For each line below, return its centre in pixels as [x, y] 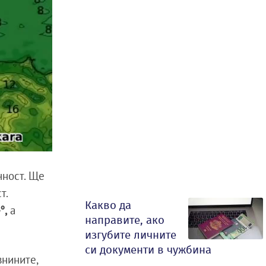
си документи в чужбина [148, 250]
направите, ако [125, 220]
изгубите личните [131, 235]
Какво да [108, 205]
